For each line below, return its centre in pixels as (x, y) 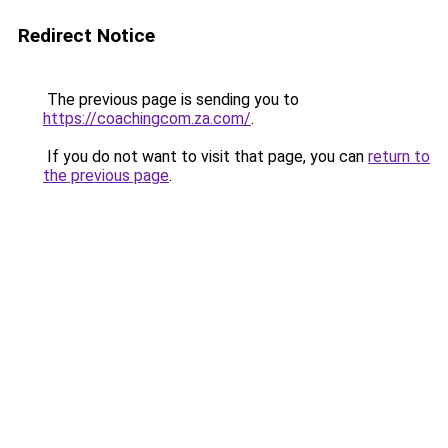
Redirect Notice (86, 35)
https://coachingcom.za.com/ (147, 118)
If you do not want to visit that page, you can (205, 156)
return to (399, 156)
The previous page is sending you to (171, 99)
